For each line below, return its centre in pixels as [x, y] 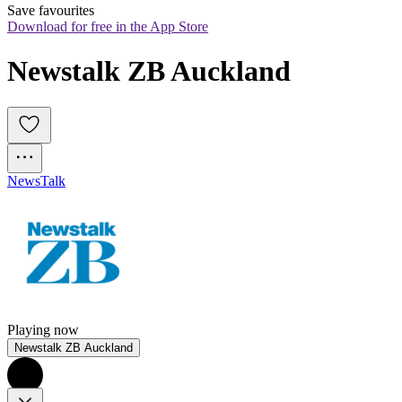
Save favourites [51, 11]
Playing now [43, 330]
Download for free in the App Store [108, 27]
